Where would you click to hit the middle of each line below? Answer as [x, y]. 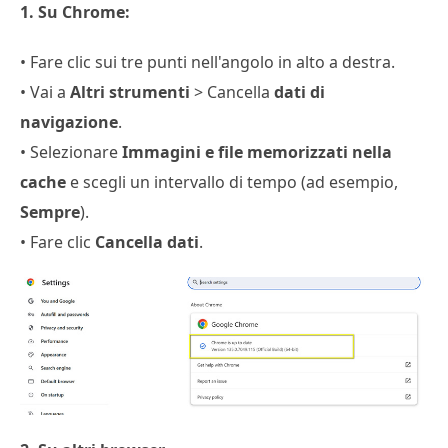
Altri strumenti [130, 92]
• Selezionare [71, 152]
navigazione [69, 122]
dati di [299, 92]
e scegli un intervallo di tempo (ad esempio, [232, 182]
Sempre [50, 212]
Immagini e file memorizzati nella [257, 152]
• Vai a [45, 92]
